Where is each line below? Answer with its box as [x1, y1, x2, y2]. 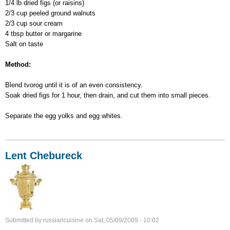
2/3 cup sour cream [5, 20, 63, 28]
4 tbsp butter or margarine [5, 30, 82, 38]
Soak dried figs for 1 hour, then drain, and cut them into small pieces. [5, 91, 210, 100]
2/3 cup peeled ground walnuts [5, 9, 95, 17]
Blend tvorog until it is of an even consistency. [5, 81, 143, 89]
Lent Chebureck [5, 149, 82, 161]
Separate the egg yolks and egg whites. [5, 112, 123, 120]
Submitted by [5, 216, 43, 224]
